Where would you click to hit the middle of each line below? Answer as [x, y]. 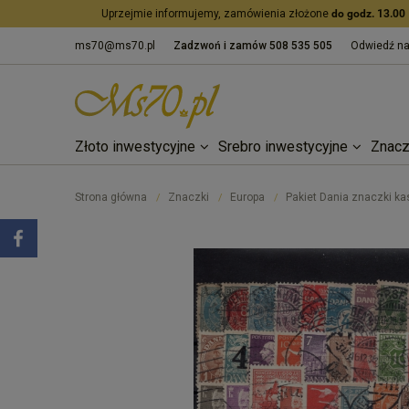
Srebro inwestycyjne [283, 147]
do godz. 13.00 [368, 14]
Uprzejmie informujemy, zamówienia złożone [216, 14]
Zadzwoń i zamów [221, 46]
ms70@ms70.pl [115, 46]
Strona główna [111, 197]
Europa [247, 197]
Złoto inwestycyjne [135, 147]
